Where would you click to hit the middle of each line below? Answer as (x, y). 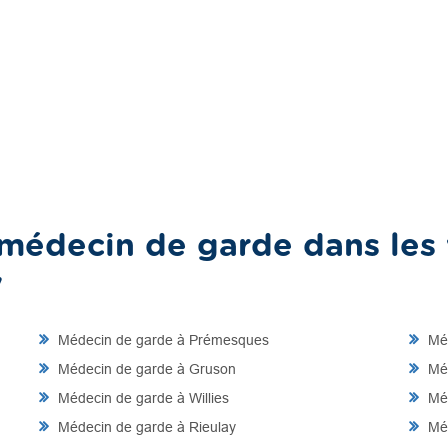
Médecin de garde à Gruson (145, 369)
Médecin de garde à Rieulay (145, 427)
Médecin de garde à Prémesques (161, 340)
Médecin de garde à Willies (141, 398)
